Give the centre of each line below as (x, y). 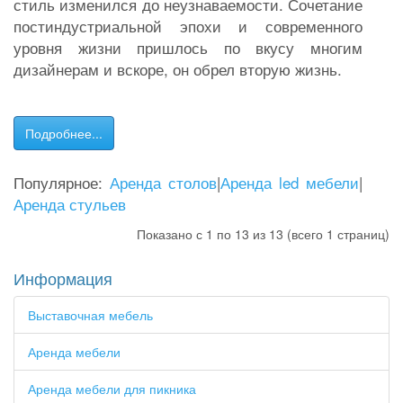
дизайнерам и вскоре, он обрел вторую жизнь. (178, 69)
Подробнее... (64, 133)
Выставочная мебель (90, 315)
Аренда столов (163, 182)
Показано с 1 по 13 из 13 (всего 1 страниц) (263, 234)
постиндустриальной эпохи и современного (188, 26)
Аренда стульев (70, 204)
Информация (63, 278)
